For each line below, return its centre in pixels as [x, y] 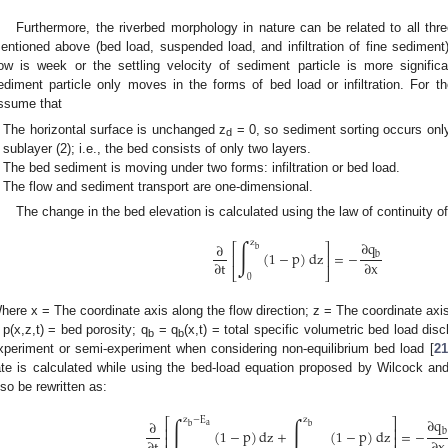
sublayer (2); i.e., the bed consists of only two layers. [157, 148]
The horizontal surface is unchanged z [115, 129]
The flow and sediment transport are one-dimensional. [158, 186]
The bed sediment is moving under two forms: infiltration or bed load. [202, 167]
